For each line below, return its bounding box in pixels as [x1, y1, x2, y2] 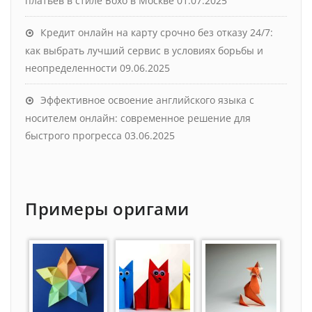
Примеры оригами [25, 196, 189, 220]
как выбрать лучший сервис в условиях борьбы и [25, 43, 263, 57]
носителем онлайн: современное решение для [25, 111, 251, 125]
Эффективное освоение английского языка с [40, 93, 254, 107]
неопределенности [25, 61, 117, 75]
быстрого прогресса [25, 128, 122, 142]
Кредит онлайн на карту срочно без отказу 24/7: [40, 25, 273, 39]
